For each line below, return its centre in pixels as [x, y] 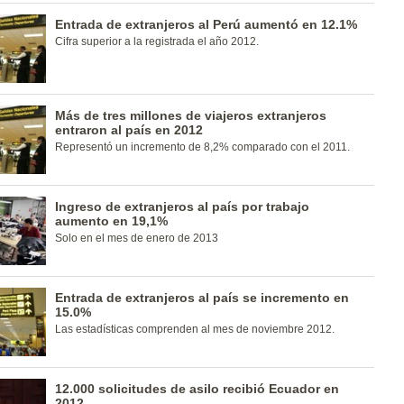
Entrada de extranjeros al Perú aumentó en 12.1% [206, 24]
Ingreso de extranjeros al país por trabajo [182, 207]
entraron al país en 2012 [129, 130]
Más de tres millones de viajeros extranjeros [190, 115]
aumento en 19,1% [111, 221]
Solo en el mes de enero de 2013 [136, 238]
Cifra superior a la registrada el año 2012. [156, 41]
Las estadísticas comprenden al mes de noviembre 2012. [194, 329]
